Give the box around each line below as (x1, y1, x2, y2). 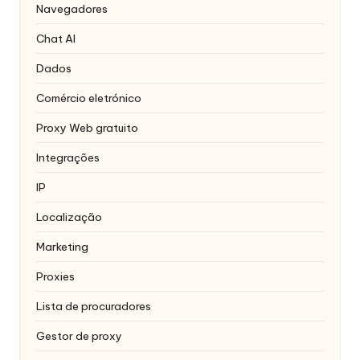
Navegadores (36, 2, 108, 17)
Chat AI (36, 31, 76, 47)
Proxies (36, 269, 75, 284)
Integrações (36, 150, 100, 166)
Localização (36, 210, 102, 225)
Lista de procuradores (36, 299, 151, 314)
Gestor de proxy (36, 329, 122, 344)
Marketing (36, 239, 88, 255)
